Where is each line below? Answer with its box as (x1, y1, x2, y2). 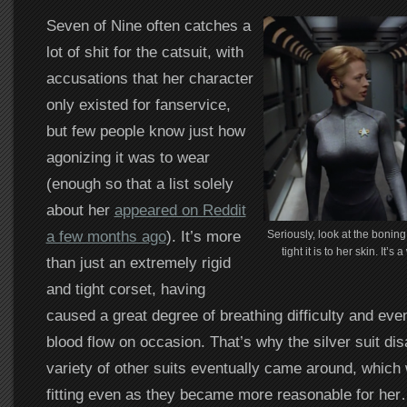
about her (45, 201, 114, 220)
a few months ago (45, 227, 166, 246)
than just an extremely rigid (45, 253, 231, 273)
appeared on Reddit (114, 201, 246, 220)
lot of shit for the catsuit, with (45, 43, 243, 62)
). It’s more (165, 227, 241, 246)
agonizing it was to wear (45, 148, 210, 167)
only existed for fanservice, (45, 95, 231, 114)
